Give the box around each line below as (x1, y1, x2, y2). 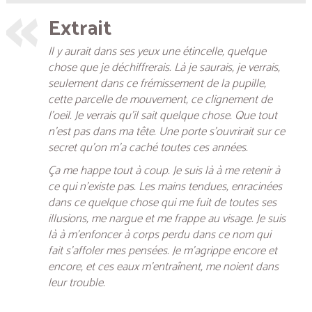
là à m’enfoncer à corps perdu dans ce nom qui (48, 226, 271, 244)
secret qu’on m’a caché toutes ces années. (48, 139, 248, 157)
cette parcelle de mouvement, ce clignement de (48, 91, 272, 109)
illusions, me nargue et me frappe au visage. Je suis (48, 210, 286, 228)
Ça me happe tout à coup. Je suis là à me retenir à (48, 162, 280, 180)
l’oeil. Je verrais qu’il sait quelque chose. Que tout (48, 107, 277, 125)
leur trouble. (48, 274, 105, 292)
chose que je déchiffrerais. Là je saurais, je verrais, (48, 58, 280, 77)
